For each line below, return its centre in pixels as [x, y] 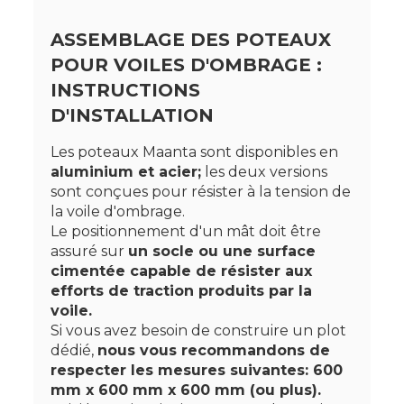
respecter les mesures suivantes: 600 [197, 370]
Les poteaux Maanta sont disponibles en [195, 151]
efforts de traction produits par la [182, 290]
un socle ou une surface [222, 251]
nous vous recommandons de [214, 350]
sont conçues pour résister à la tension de [201, 191]
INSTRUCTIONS [126, 90]
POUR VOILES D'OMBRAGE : [187, 64]
